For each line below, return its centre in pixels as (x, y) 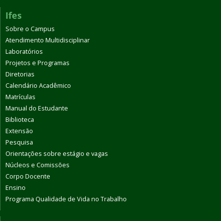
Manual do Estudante (37, 108)
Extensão (19, 131)
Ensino (16, 188)
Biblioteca (20, 120)
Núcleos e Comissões (37, 165)
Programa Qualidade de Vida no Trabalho (66, 199)
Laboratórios (24, 52)
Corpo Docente (28, 176)
